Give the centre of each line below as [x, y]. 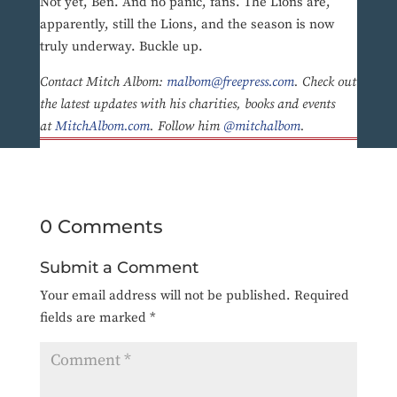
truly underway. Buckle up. [123, 47]
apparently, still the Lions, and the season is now [187, 25]
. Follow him [184, 127]
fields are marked [94, 318]
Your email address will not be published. [165, 296]
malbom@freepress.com [230, 82]
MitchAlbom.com [102, 127]
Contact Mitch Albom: [103, 82]
